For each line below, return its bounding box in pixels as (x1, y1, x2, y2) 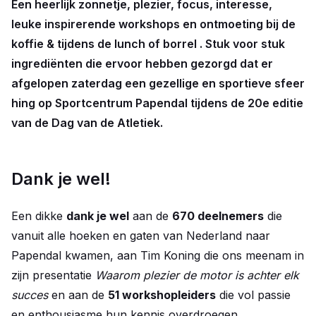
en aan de (51, 288, 108, 302)
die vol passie (216, 288, 291, 302)
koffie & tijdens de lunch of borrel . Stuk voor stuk (11, 37, 285, 51)
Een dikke (11, 209, 66, 223)
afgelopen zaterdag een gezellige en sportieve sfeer (11, 76, 305, 90)
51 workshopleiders (108, 288, 216, 302)
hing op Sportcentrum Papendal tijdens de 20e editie (11, 96, 303, 110)
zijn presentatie (11, 268, 95, 282)
